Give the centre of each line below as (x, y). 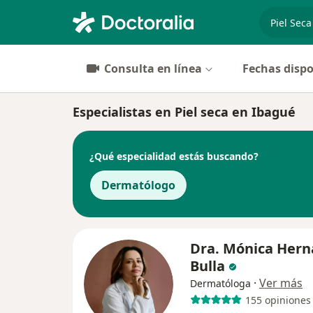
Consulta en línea (153, 68)
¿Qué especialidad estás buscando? (174, 156)
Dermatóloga (220, 283)
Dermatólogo (138, 185)
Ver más (281, 283)
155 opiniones (278, 300)
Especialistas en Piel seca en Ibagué (184, 112)
